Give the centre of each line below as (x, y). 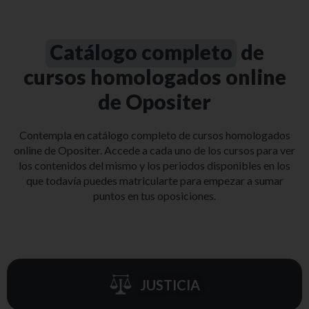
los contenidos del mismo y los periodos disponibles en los (154, 166)
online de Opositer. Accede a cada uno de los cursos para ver (154, 150)
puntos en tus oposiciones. (154, 196)
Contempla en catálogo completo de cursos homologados (154, 135)
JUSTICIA (170, 285)
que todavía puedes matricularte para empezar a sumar (154, 181)
